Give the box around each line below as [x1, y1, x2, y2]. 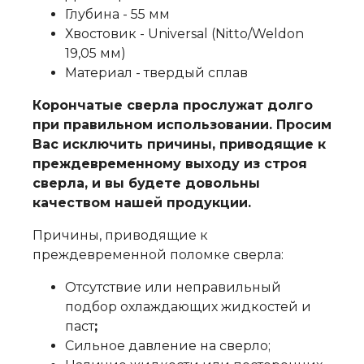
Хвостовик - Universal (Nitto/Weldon [65, 26, 304, 41]
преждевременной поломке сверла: [32, 247, 284, 262]
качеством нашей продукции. [32, 195, 251, 210]
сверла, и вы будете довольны [32, 175, 260, 191]
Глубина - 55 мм [65, 6, 170, 22]
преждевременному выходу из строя [32, 156, 307, 171]
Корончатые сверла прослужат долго [32, 97, 313, 113]
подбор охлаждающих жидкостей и [65, 299, 311, 314]
